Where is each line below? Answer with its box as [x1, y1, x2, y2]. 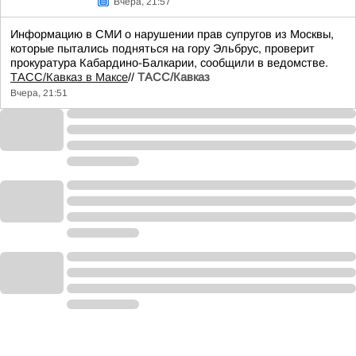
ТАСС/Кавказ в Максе [10, 71, 128, 83]
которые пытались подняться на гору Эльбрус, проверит [10, 42, 315, 55]
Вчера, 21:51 [10, 87, 68, 99]
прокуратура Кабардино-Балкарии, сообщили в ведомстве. [10, 56, 328, 69]
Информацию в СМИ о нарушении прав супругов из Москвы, [10, 28, 334, 41]
